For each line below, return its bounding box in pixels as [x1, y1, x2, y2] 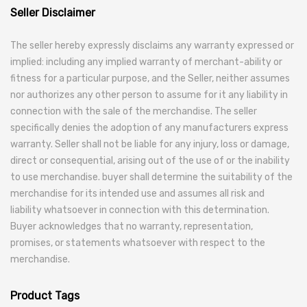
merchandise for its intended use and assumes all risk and [10, 188, 265, 199]
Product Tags [10, 289, 79, 302]
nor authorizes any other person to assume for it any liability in [10, 89, 288, 101]
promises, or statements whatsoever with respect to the [10, 237, 265, 249]
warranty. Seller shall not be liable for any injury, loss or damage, [10, 138, 289, 150]
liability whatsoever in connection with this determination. [10, 204, 269, 216]
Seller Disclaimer [10, 6, 95, 19]
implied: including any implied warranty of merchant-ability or [10, 56, 282, 68]
